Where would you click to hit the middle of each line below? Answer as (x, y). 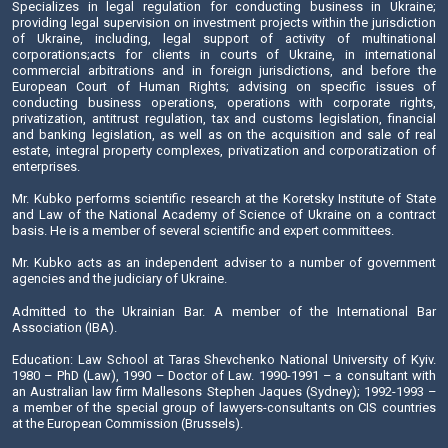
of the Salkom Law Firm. (100, 283)
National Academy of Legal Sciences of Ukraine (184, 224)
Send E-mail (89, 89)
